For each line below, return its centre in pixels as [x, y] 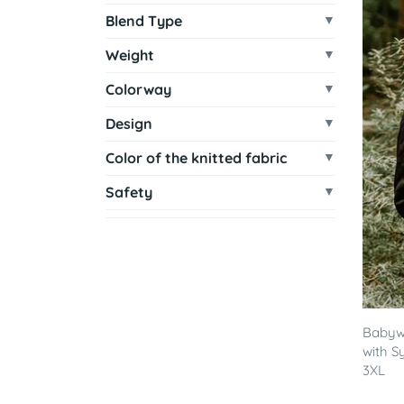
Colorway [138, 89]
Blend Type [144, 21]
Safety [129, 192]
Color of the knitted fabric [196, 158]
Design [129, 124]
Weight [130, 55]
